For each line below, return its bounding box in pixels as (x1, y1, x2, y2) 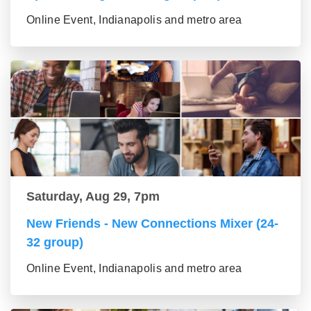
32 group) (26, 235, 83, 249)
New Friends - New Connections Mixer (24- (26, 216, 278, 230)
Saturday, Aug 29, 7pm (26, 189, 160, 203)
